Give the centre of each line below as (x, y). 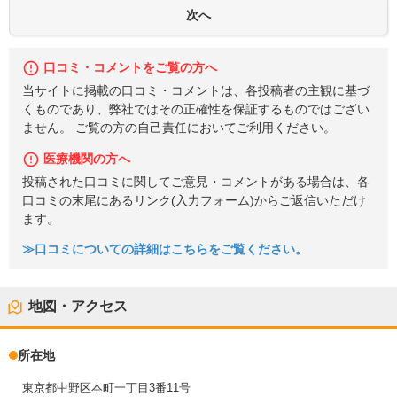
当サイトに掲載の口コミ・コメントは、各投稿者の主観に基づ (196, 91)
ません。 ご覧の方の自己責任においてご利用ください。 (179, 128)
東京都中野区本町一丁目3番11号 (106, 388)
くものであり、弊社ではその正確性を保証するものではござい (196, 110)
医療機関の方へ (87, 159)
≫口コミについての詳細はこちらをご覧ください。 (165, 250)
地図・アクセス (78, 307)
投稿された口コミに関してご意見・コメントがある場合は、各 (196, 182)
